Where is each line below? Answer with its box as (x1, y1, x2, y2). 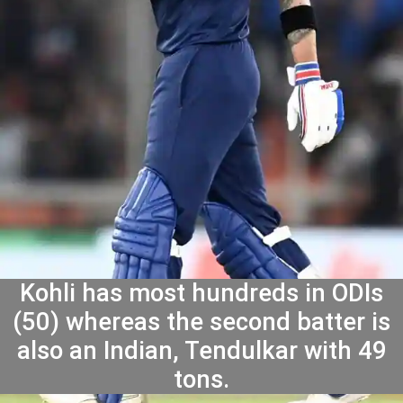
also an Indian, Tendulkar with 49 (16, 336, 387, 365)
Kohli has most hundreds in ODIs (20, 278, 383, 308)
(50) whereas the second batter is (13, 307, 390, 336)
